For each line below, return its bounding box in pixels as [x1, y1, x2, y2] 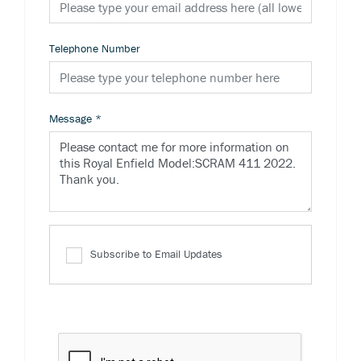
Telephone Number [49, 41, 140, 56]
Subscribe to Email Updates [90, 247, 222, 262]
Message [49, 111, 92, 127]
